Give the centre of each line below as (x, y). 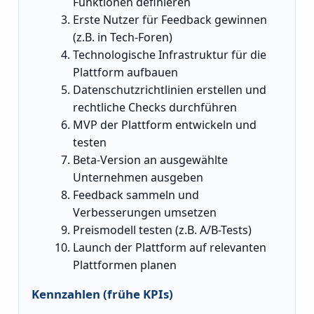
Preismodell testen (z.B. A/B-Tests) (163, 230)
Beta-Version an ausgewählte (151, 159)
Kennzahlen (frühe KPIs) (102, 294)
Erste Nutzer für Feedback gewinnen (170, 19)
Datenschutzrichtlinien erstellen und (170, 89)
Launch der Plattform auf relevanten (170, 247)
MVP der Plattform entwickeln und (165, 124)
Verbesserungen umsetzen (145, 212)
